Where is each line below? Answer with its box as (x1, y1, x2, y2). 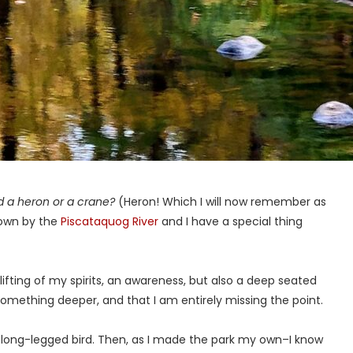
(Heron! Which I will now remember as (118, 194, 326, 210)
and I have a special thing (158, 214, 303, 229)
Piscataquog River (61, 214, 158, 229)
